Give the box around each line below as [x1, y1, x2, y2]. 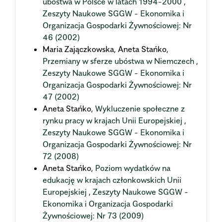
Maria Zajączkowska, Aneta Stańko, [43, 44, 168, 54]
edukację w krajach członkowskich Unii [43, 174, 181, 185]
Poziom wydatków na [95, 163, 170, 173]
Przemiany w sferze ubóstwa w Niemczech [43, 55, 196, 66]
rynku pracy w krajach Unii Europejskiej [43, 115, 184, 125]
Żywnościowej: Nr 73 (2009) [43, 210, 144, 221]
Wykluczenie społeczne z [95, 103, 185, 113]
